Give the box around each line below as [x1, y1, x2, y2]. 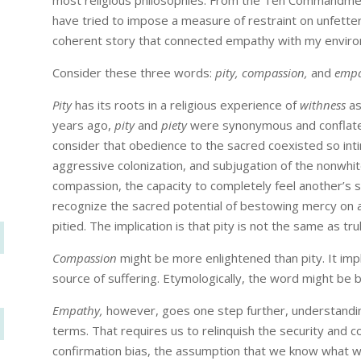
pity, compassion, [214, 64, 311, 81]
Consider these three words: [52, 64, 215, 81]
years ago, [52, 117, 114, 134]
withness [299, 97, 349, 114]
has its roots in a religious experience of [74, 97, 300, 114]
